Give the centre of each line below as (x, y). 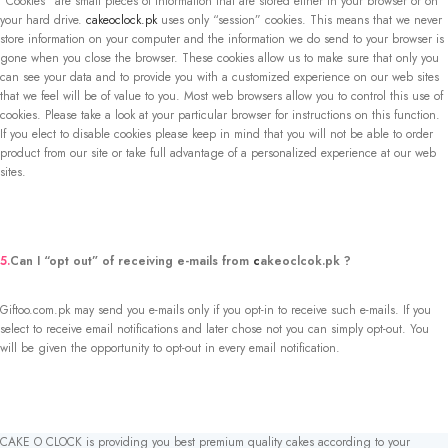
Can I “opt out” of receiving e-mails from (131, 261)
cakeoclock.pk (121, 20)
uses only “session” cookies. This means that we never (299, 20)
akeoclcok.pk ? (305, 261)
